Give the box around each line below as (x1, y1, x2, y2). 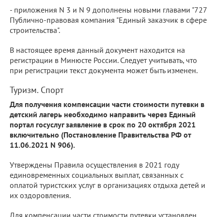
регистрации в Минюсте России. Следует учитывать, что (10, 55, 197, 65)
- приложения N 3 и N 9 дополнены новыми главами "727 (10, 4, 207, 15)
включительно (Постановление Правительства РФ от (10, 129, 191, 139)
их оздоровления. (10, 190, 71, 200)
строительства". (10, 25, 60, 35)
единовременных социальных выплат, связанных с (10, 170, 184, 180)
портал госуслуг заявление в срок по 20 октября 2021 (10, 119, 196, 129)
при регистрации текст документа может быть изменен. (10, 65, 198, 75)
